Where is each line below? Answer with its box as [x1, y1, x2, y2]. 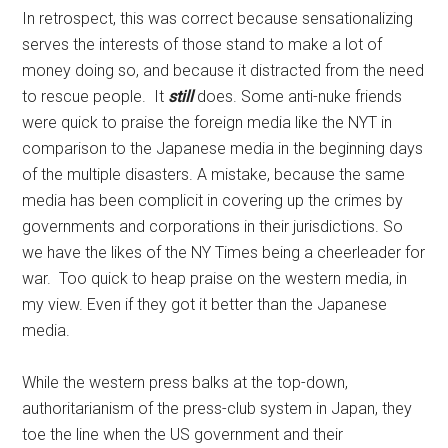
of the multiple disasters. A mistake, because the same [22, 165, 406, 184]
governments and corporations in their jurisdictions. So [22, 217, 404, 236]
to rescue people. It [22, 87, 169, 106]
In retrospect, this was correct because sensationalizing [22, 9, 414, 28]
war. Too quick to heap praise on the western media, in [22, 269, 408, 288]
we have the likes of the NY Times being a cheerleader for [22, 243, 426, 262]
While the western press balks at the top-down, [22, 373, 349, 392]
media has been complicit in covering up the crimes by [22, 191, 404, 210]
